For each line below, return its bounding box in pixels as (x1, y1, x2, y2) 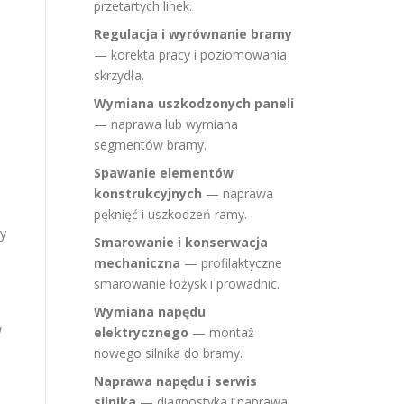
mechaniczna (94, 254, 180, 271)
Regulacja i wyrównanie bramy (94, 25, 292, 42)
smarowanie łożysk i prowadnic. (94, 275, 280, 292)
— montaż (188, 324, 254, 341)
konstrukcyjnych (94, 185, 202, 202)
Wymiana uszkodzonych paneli (94, 95, 294, 112)
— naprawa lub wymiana (94, 115, 238, 133)
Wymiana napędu (94, 303, 206, 320)
